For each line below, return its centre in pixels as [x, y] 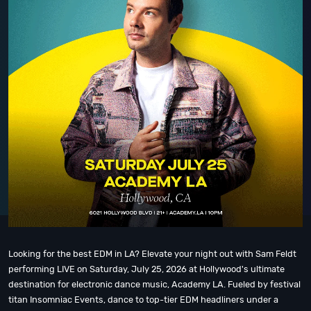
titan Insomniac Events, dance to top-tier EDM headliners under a [143, 300]
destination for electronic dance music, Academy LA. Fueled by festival [154, 284]
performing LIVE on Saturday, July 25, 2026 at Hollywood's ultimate [146, 269]
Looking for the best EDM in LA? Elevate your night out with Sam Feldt [152, 254]
